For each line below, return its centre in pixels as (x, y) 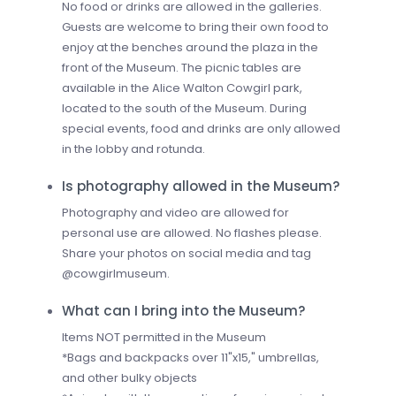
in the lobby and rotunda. (133, 148)
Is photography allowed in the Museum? (201, 186)
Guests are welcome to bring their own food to (195, 27)
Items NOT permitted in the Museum (164, 337)
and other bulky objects (129, 377)
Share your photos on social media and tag (187, 253)
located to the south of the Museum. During (184, 108)
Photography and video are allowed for (175, 212)
